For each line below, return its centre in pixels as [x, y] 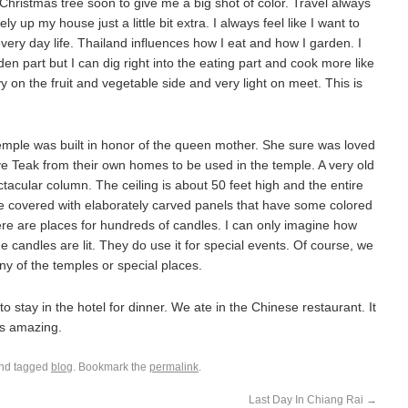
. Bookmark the [111, 367]
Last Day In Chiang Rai [307, 400]
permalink [174, 367]
